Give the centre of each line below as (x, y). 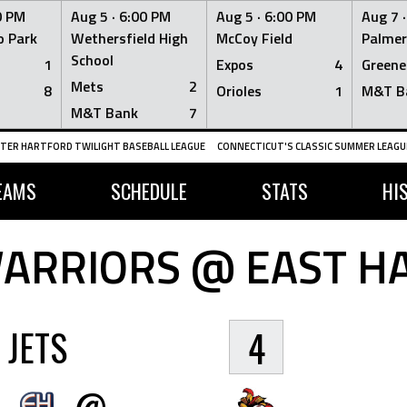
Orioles (239, 91)
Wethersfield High (129, 38)
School (92, 60)
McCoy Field (254, 38)
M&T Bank (104, 113)
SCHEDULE (149, 191)
